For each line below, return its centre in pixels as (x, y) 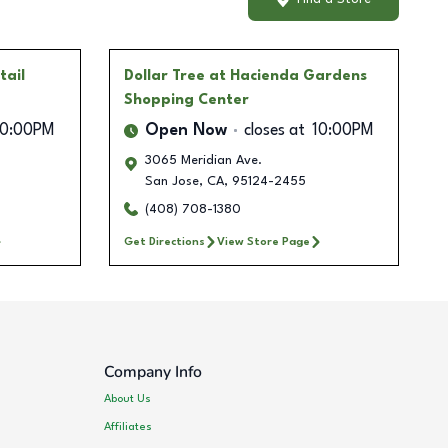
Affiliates (128, 427)
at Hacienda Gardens (287, 75)
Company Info (153, 371)
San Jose (171, 181)
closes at (274, 130)
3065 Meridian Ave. (203, 160)
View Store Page (263, 241)
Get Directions (164, 241)
